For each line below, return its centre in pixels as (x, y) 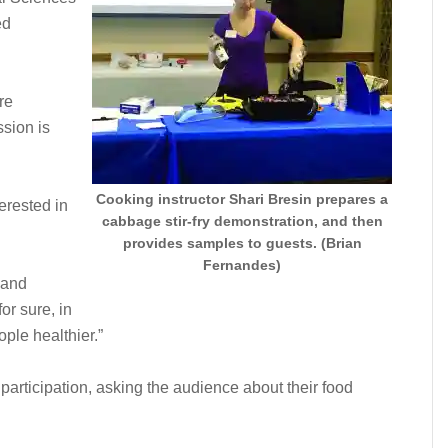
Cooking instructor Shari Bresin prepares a (242, 199)
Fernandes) (242, 265)
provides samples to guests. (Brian (242, 243)
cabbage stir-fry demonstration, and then (242, 221)
